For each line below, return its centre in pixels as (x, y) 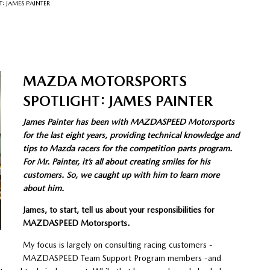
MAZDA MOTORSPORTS (105, 81)
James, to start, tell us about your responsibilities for (118, 209)
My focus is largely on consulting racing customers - (118, 244)
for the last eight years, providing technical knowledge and (131, 135)
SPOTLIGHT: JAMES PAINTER (118, 101)
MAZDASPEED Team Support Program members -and (122, 258)
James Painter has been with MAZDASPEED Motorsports (128, 121)
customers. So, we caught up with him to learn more (121, 174)
